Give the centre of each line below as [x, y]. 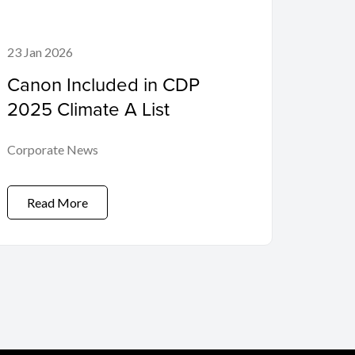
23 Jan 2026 [40, 52]
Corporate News [53, 149]
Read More [57, 202]
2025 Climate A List [88, 108]
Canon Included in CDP [103, 84]
